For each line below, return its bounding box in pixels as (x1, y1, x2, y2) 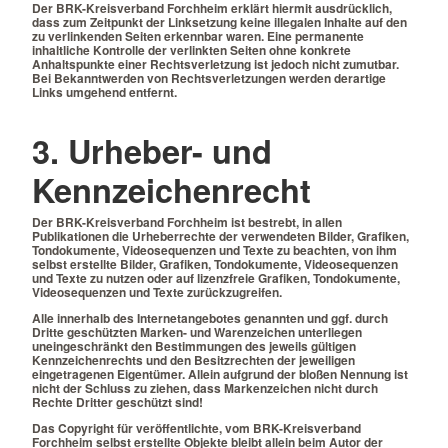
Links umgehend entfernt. (32, 82, 177, 101)
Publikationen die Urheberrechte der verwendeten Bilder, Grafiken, (32, 227, 409, 246)
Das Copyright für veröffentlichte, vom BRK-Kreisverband (32, 419, 361, 438)
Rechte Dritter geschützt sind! (32, 393, 203, 412)
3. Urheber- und (32, 127, 272, 175)
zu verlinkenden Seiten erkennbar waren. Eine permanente (32, 26, 364, 45)
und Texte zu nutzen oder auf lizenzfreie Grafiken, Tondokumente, (32, 269, 400, 288)
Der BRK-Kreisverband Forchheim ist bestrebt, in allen (32, 213, 342, 232)
